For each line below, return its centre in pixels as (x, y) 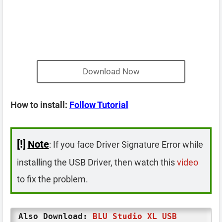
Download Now (111, 71)
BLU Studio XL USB (135, 216)
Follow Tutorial (99, 105)
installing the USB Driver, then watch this (97, 162)
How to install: (40, 105)
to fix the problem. (52, 179)
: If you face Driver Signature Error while (126, 144)
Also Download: (55, 216)
